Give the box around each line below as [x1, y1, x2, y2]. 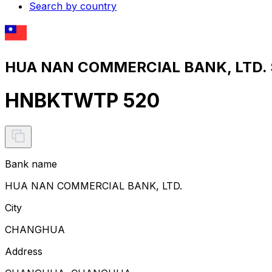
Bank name [5, 157, 57, 170]
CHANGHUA [5, 223, 65, 236]
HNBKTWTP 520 [5, 89, 160, 113]
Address [5, 245, 42, 257]
